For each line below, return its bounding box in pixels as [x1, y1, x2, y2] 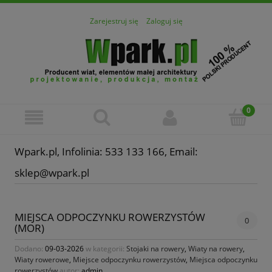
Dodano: [15, 243, 45, 254]
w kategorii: [84, 243, 126, 254]
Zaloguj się [146, 16, 183, 27]
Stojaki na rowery [126, 243, 185, 254]
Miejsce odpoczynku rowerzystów [73, 254, 186, 265]
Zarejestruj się [89, 16, 138, 27]
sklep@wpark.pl [15, 166, 92, 180]
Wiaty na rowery [188, 243, 243, 254]
